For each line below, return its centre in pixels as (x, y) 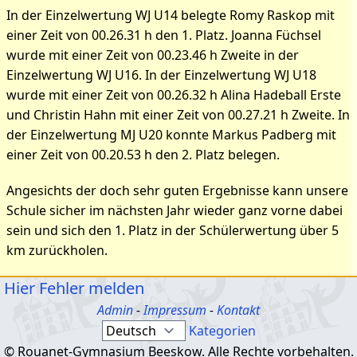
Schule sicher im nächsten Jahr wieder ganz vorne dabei (175, 210)
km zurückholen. (57, 250)
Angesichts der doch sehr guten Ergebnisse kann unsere (177, 190)
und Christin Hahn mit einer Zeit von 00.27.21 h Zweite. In (178, 115)
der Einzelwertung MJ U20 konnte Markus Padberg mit (171, 135)
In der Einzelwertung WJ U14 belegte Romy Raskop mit (171, 16)
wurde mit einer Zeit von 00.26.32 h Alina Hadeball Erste (174, 95)
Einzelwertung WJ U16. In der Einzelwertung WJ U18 (161, 75)
